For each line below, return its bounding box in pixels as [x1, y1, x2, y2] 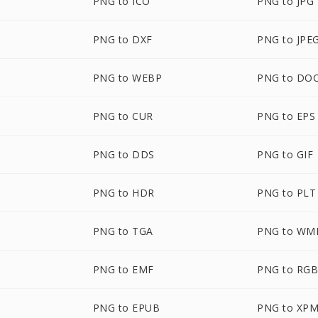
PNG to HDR [92, 186, 155, 199]
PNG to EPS [257, 109, 316, 123]
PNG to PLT [257, 186, 317, 199]
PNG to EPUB [92, 301, 160, 314]
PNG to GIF [257, 148, 314, 161]
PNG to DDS [92, 148, 155, 161]
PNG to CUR [92, 109, 153, 123]
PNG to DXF [92, 33, 153, 46]
